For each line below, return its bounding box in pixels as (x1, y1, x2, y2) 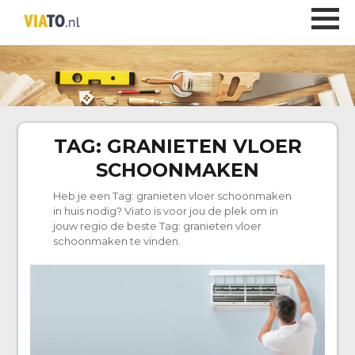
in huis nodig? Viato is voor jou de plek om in (52, 204, 278, 218)
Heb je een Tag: (52, 189, 136, 203)
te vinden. (127, 235, 181, 248)
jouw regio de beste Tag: (52, 219, 183, 233)
